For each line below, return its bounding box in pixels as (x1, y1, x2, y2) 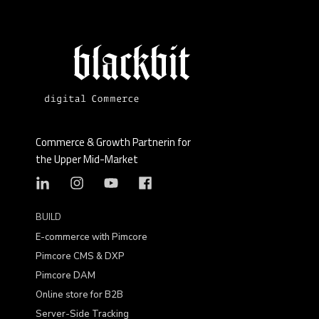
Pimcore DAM (36, 269, 95, 283)
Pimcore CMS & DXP (36, 250, 125, 263)
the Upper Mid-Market (36, 150, 138, 167)
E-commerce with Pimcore (36, 231, 147, 244)
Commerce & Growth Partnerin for (36, 133, 191, 150)
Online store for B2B (36, 288, 123, 302)
